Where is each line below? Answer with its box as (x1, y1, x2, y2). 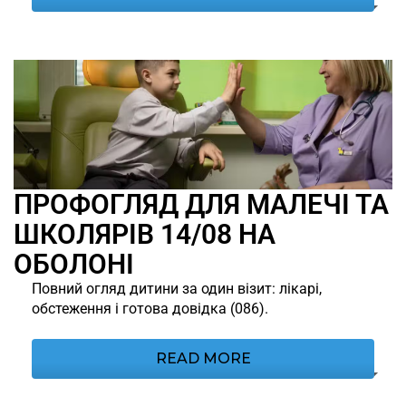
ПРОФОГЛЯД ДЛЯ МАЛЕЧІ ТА (14, 188, 389, 221)
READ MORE (155, 350, 251, 368)
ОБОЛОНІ (14, 248, 134, 281)
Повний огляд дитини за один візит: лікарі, (32, 280, 322, 298)
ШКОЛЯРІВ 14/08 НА (14, 218, 275, 251)
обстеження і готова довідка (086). (32, 300, 268, 318)
